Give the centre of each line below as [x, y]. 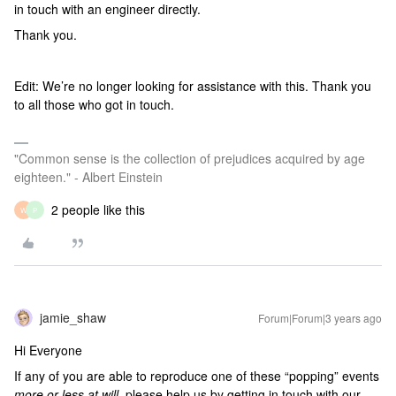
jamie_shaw [73, 317]
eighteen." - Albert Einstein [88, 177]
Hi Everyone [48, 350]
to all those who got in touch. [94, 104]
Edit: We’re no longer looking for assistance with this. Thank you [193, 86]
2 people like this [98, 209]
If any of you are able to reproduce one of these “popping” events [197, 376]
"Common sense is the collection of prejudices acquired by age [190, 158]
